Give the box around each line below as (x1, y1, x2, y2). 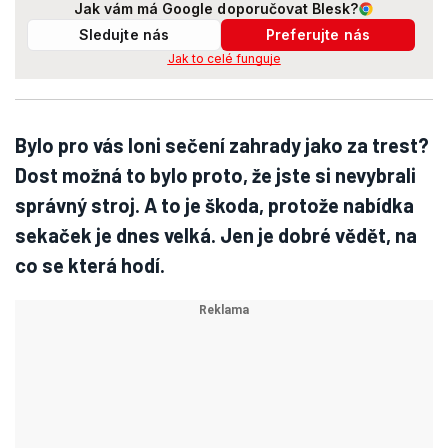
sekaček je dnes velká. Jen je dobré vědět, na (15, 223, 417, 247)
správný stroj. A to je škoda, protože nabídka (15, 193, 414, 217)
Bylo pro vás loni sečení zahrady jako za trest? (15, 133, 429, 157)
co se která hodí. (15, 253, 165, 277)
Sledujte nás (78, 26, 170, 43)
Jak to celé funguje (167, 51, 281, 66)
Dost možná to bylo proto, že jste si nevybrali (15, 163, 416, 187)
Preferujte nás (266, 26, 370, 43)
